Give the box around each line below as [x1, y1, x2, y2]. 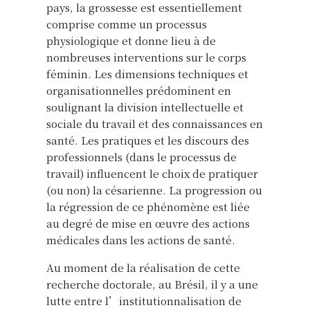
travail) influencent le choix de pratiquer [46, 165, 258, 181]
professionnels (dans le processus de [46, 149, 237, 164]
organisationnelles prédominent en [46, 82, 231, 98]
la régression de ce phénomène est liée [46, 199, 250, 214]
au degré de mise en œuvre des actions [46, 215, 250, 230]
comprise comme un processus [46, 16, 207, 31]
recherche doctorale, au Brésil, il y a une [46, 276, 258, 291]
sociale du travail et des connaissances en [46, 116, 263, 131]
